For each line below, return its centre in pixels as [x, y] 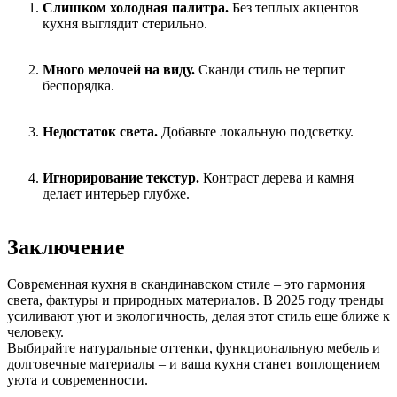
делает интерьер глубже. [116, 193]
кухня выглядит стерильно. [125, 23]
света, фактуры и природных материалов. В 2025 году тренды [195, 300]
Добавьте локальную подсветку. [257, 131]
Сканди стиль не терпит [270, 69]
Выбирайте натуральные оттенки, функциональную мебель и [194, 348]
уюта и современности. [78, 380]
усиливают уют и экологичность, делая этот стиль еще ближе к [198, 316]
